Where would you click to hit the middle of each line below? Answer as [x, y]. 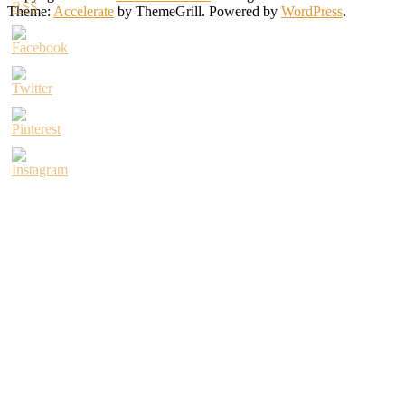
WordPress [312, 12]
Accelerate [84, 12]
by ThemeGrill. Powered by [198, 12]
